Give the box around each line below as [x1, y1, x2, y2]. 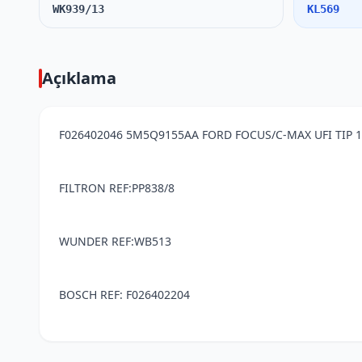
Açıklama [42, 67, 116, 89]
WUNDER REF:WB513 [59, 234, 171, 249]
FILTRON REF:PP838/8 [59, 180, 175, 196]
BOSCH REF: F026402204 [59, 287, 190, 302]
